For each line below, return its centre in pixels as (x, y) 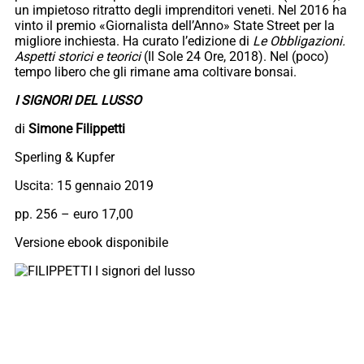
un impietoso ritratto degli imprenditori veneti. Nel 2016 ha (181, 11)
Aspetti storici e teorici (79, 57)
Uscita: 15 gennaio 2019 (84, 186)
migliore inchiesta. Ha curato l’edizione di (134, 41)
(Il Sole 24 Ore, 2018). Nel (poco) (236, 57)
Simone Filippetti (77, 129)
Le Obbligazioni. (299, 41)
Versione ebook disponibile (91, 243)
